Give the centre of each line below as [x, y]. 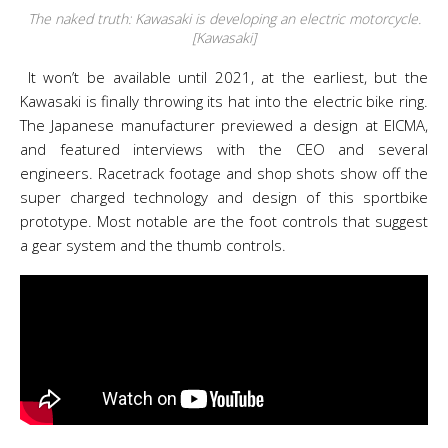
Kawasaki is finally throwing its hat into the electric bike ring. [224, 101]
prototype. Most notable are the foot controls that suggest [224, 221]
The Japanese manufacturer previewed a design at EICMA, [224, 125]
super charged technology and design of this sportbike [224, 197]
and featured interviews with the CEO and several [224, 149]
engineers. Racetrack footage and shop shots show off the [224, 173]
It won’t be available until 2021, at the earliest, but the [224, 77]
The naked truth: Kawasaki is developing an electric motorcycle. [224, 18]
